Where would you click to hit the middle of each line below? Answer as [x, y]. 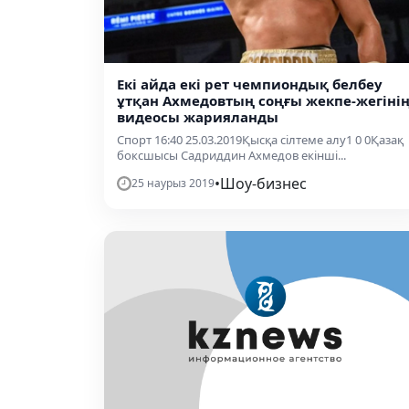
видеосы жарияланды [198, 116]
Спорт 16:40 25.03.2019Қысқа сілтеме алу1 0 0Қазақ [260, 139]
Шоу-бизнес [263, 183]
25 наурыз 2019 [173, 183]
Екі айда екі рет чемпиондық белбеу [250, 84]
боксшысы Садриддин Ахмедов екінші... [231, 155]
